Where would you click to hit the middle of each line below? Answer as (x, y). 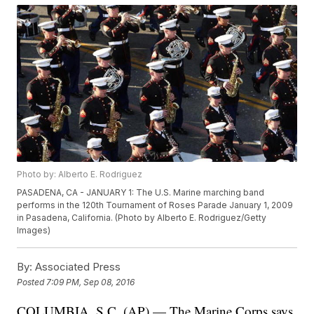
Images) (34, 231)
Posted (32, 282)
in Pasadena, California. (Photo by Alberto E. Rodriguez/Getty (142, 218)
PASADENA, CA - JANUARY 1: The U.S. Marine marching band (141, 193)
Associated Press (77, 267)
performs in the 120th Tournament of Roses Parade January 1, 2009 (155, 205)
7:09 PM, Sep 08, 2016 (91, 282)
